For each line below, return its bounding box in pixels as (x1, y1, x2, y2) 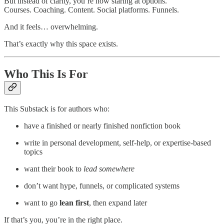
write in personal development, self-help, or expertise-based (24, 138, 211, 147)
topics (24, 147, 42, 156)
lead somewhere (83, 164, 134, 173)
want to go (24, 198, 59, 207)
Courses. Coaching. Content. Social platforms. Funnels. (4, 5, 179, 14)
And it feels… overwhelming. (4, 22, 98, 31)
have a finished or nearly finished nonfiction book (24, 121, 180, 130)
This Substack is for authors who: (4, 104, 109, 113)
